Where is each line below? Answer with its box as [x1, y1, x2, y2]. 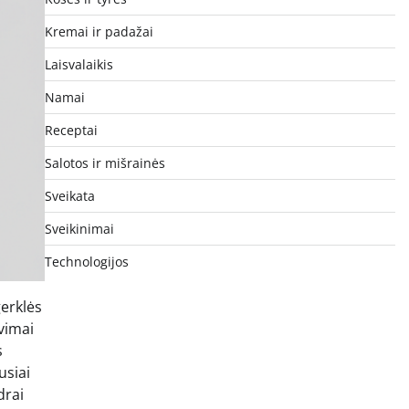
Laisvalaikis [44, 55, 113, 73]
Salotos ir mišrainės [44, 153, 165, 172]
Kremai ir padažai [44, 22, 153, 40]
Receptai [44, 121, 98, 139]
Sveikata [44, 186, 95, 204]
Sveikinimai [44, 219, 114, 237]
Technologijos [44, 252, 129, 270]
